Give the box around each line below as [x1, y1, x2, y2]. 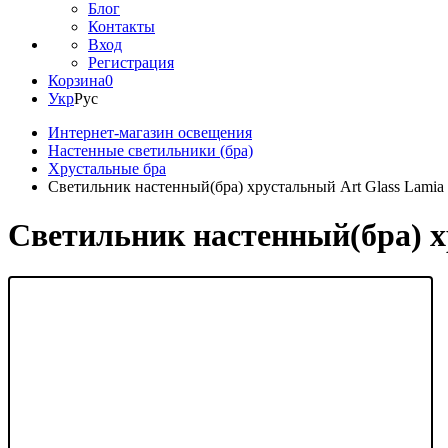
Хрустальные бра [48, 160, 166, 177]
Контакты [88, 18, 155, 35]
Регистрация [88, 54, 174, 71]
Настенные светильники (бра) [48, 142, 253, 159]
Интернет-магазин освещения [48, 124, 252, 141]
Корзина [48, 72, 105, 89]
